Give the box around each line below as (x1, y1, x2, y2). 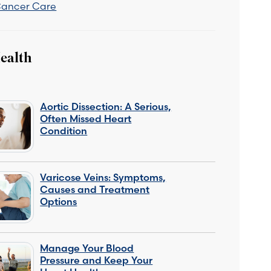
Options (40, 195, 77, 207)
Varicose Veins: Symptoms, (40, 171, 166, 183)
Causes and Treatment (40, 183, 150, 195)
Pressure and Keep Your (40, 253, 153, 266)
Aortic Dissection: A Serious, (40, 100, 172, 113)
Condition (40, 124, 88, 137)
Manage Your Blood (40, 241, 134, 254)
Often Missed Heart (40, 112, 132, 125)
